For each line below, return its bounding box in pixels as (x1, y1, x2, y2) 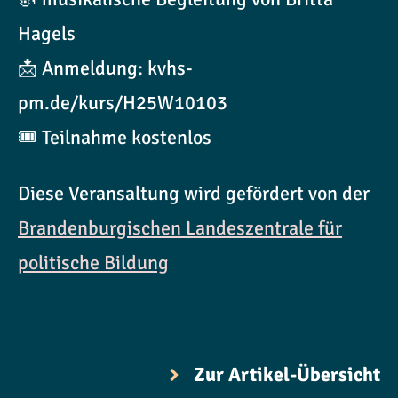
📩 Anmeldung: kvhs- (18, 56, 193, 81)
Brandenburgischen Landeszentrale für (18, 216, 342, 241)
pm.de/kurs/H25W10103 (18, 91, 227, 115)
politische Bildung (18, 251, 169, 275)
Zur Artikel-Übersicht (194, 362, 380, 387)
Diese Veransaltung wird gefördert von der (18, 181, 370, 206)
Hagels (18, 21, 76, 46)
